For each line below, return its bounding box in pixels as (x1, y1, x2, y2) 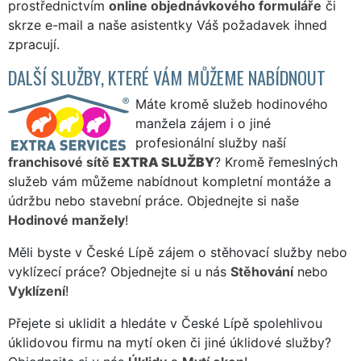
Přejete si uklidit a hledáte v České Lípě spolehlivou (8, 314, 322, 331)
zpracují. (8, 35, 60, 52)
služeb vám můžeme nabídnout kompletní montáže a (8, 172, 331, 189)
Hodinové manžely (8, 211, 125, 228)
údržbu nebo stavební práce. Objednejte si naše (8, 192, 299, 209)
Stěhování (230, 263, 293, 280)
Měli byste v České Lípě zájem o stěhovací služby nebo (8, 243, 347, 260)
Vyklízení (8, 282, 65, 299)
